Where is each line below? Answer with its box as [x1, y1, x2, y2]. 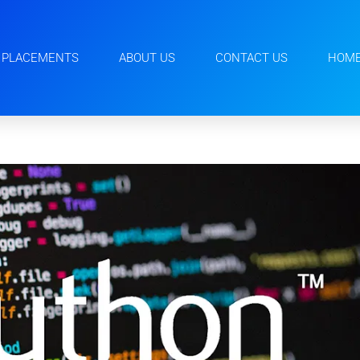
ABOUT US [119, 51, 176, 65]
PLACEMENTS [2, 51, 80, 65]
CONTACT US [215, 51, 288, 65]
